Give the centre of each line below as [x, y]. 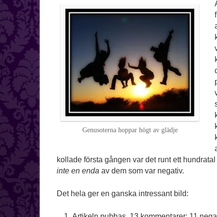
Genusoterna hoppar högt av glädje [130, 130]
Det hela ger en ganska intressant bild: [123, 194]
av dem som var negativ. [142, 171]
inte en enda [78, 171]
